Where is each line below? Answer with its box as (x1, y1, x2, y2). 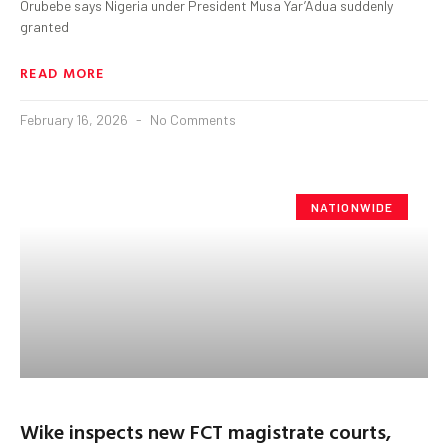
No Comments (147, 110, 236, 128)
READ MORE (20, 61, 105, 83)
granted (20, 17, 69, 35)
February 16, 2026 (20, 110, 131, 128)
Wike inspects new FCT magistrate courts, (20, 415, 391, 446)
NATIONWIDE (310, 199, 394, 214)
